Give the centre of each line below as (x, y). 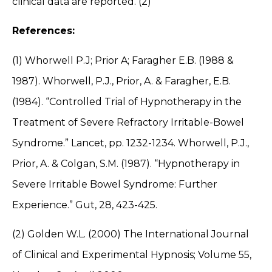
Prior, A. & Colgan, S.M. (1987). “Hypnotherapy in (126, 163)
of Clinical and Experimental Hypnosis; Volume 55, (132, 255)
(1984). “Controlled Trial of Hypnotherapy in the (127, 101)
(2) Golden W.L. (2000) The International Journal (131, 234)
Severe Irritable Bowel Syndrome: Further (115, 184)
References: (45, 31)
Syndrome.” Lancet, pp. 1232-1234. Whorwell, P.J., (131, 143)
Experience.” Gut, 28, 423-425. (85, 205)
